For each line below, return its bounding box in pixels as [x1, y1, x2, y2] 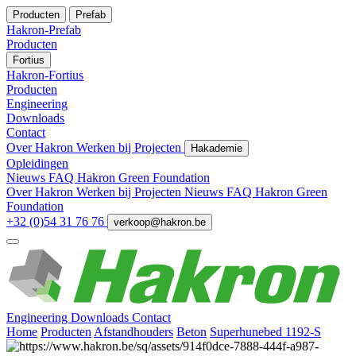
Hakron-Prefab [6, 23, 81, 37]
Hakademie [191, 142, 242, 154]
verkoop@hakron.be [114, 216, 206, 228]
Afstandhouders [94, 324, 173, 339]
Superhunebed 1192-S [210, 324, 321, 339]
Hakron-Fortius [6, 68, 83, 82]
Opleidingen [6, 157, 68, 170]
